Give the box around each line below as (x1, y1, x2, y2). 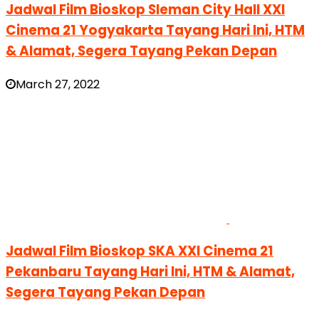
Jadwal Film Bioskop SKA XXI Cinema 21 (6, 241, 273, 261)
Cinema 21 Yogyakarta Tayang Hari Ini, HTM (6, 21, 305, 41)
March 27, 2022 (16, 75, 100, 93)
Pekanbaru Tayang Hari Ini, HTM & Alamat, (6, 262, 295, 282)
